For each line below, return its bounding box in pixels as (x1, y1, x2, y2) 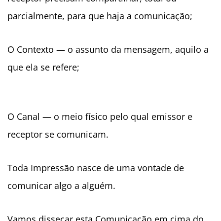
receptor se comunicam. (7, 128, 109, 141)
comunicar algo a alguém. (7, 180, 115, 192)
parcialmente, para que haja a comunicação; (7, 10, 192, 22)
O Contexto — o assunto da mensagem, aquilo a (7, 43, 209, 56)
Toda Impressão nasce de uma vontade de (7, 162, 184, 174)
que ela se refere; (7, 61, 79, 74)
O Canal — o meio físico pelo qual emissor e (7, 110, 192, 123)
